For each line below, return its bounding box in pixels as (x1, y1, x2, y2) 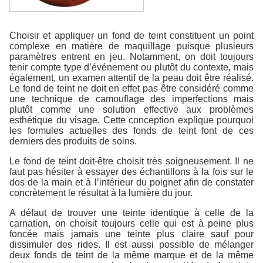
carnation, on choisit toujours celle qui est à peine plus (9, 218, 254, 228)
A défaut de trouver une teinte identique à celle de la (9, 207, 254, 218)
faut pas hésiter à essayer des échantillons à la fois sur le (9, 166, 254, 177)
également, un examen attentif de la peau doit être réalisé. (9, 72, 254, 83)
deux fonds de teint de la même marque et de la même (9, 249, 254, 260)
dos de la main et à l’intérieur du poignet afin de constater (9, 177, 254, 187)
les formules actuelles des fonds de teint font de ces (9, 125, 254, 136)
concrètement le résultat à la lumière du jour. (9, 187, 193, 198)
